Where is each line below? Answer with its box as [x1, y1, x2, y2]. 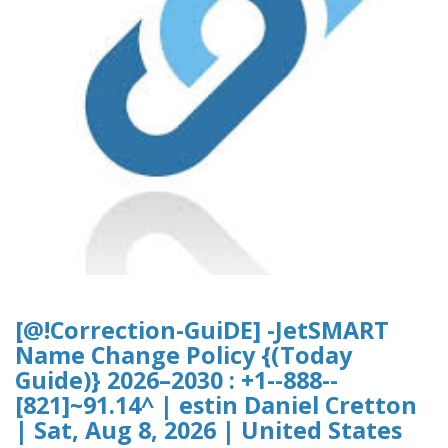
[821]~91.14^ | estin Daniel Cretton [15, 389, 417, 422]
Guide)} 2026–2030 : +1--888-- [15, 364, 338, 397]
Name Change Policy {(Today [15, 339, 352, 372]
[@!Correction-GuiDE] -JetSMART [15, 314, 389, 347]
